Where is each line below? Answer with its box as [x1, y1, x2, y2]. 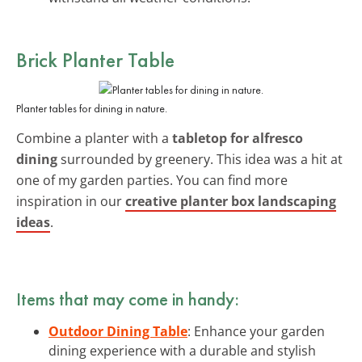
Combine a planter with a [16, 128, 172, 147]
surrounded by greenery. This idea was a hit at [57, 149, 343, 168]
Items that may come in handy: [16, 286, 239, 311]
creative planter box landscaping [125, 192, 336, 210]
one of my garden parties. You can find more [16, 170, 288, 189]
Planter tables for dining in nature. [16, 100, 167, 116]
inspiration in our [16, 192, 125, 210]
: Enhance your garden [187, 322, 325, 340]
